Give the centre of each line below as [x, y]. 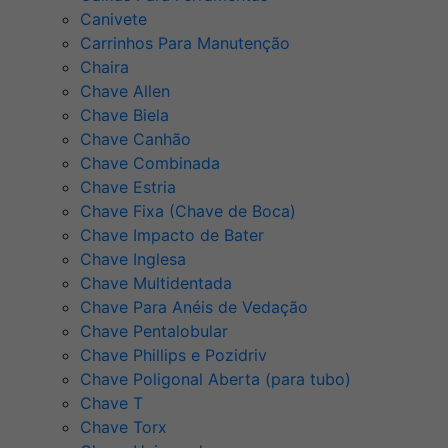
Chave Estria [128, 187]
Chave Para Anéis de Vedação [194, 307]
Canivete [113, 19]
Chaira [104, 67]
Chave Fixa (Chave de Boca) [188, 211]
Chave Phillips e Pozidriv [173, 355]
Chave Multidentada [156, 283]
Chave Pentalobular [154, 331]
